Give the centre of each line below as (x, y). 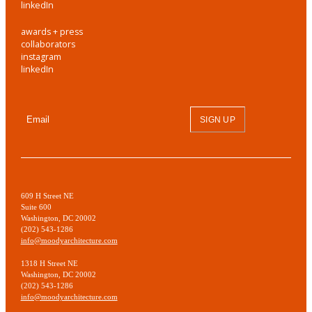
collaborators (48, 44)
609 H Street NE (47, 195)
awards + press (52, 31)
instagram (41, 56)
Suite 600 (36, 206)
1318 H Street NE (49, 263)
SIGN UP (218, 119)
